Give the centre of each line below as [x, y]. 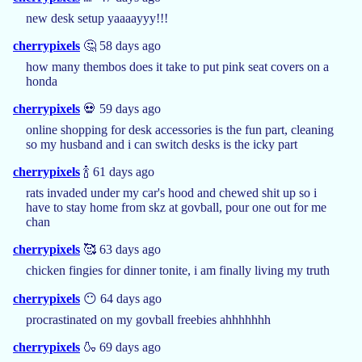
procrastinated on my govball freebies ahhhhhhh [148, 319]
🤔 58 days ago [120, 45]
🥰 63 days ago [120, 249]
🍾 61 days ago [117, 171]
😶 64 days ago [121, 298]
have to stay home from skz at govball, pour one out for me [176, 207]
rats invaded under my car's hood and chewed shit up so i [171, 192]
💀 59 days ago [120, 108]
